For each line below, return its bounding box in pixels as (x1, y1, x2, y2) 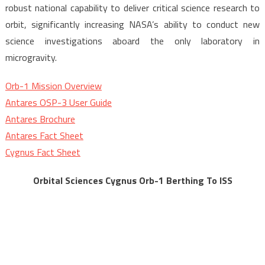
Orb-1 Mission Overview (5, 78, 102, 93)
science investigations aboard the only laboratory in (5, 33, 260, 48)
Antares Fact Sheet (5, 128, 83, 143)
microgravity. (5, 50, 57, 64)
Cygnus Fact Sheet (5, 144, 80, 159)
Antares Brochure (5, 111, 75, 126)
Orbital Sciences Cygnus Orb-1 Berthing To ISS (33, 173, 232, 188)
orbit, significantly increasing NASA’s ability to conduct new (5, 17, 260, 31)
